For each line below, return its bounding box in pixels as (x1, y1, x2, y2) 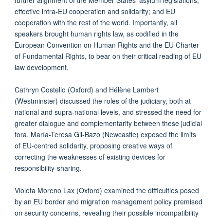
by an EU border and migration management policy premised (15, 196, 202, 206)
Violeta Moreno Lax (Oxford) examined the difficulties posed (15, 185, 199, 195)
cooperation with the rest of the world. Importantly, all (15, 17, 177, 27)
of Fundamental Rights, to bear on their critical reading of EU (15, 51, 201, 61)
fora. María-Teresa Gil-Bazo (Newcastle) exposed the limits (15, 129, 196, 139)
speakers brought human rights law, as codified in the (15, 28, 179, 38)
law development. (15, 62, 71, 72)
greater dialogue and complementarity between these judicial (15, 118, 202, 128)
